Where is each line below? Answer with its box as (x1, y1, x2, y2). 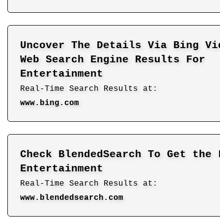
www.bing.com (20, 98, 79, 108)
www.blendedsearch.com (20, 193, 123, 202)
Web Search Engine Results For (20, 54, 205, 65)
